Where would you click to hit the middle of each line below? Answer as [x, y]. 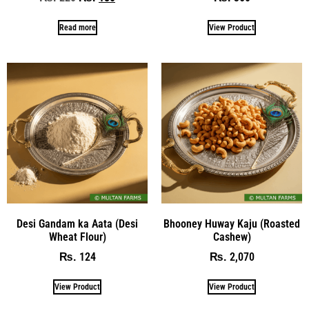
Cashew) [232, 237]
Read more [77, 27]
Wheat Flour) [77, 237]
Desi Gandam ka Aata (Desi [77, 223]
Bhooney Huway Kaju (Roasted [232, 223]
